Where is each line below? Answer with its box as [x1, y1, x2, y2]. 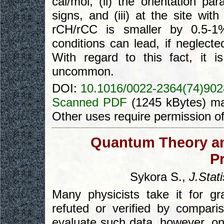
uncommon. [52, 64, 114, 78]
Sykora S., [130, 170, 189, 183]
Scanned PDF [52, 95, 127, 109]
